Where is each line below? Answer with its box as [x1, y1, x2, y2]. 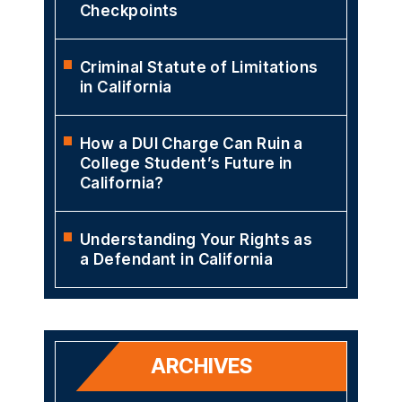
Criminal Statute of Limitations [80, 57, 319, 76]
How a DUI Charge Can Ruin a [80, 134, 303, 153]
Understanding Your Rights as [80, 230, 313, 249]
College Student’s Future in [80, 153, 293, 172]
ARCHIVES [150, 353, 252, 379]
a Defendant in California [80, 249, 274, 268]
